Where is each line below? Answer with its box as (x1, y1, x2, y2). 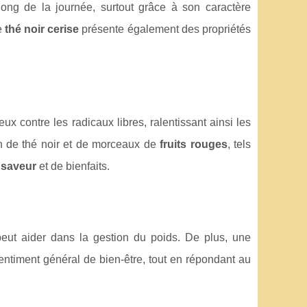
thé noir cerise (4, 23, 79, 35)
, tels (227, 138, 251, 150)
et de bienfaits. (36, 160, 110, 172)
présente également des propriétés (79, 23, 251, 35)
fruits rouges (160, 138, 228, 150)
